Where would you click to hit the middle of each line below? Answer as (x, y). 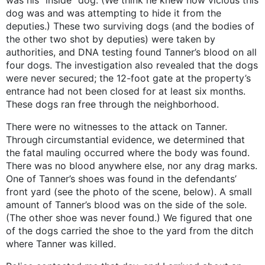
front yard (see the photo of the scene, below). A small (129, 192)
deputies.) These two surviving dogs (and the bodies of (130, 26)
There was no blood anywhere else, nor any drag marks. (132, 166)
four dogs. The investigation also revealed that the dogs (132, 65)
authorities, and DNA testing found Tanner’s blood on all (131, 52)
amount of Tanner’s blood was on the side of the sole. (126, 205)
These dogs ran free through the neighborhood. (112, 104)
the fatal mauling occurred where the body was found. (128, 153)
